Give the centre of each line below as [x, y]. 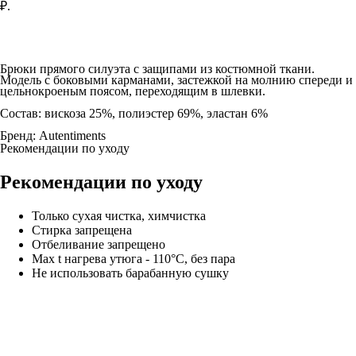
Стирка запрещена [82, 230]
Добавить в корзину [56, 53]
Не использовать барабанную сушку [130, 273]
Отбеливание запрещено [99, 244]
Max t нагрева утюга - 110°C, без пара [133, 258]
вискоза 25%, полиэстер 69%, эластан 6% [155, 113]
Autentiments [72, 135]
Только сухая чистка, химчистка [119, 215]
